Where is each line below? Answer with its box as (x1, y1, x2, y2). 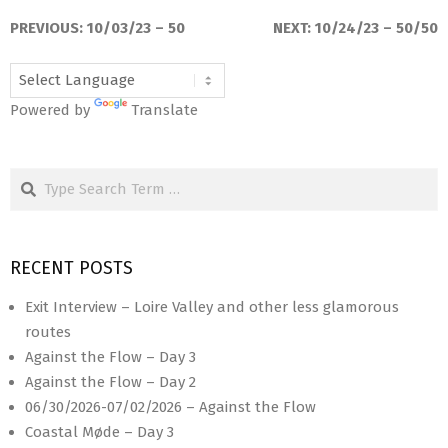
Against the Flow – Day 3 (25, 348, 196, 367)
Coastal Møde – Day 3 (25, 423, 174, 442)
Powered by (10, 101, 94, 120)
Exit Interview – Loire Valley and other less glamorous (25, 298, 399, 317)
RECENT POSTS (10, 257, 133, 280)
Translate (131, 101, 198, 120)
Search (10, 169, 60, 188)
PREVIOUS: (10, 18, 87, 37)
